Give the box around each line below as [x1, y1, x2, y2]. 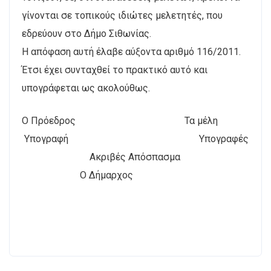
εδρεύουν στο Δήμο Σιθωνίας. [22, 27, 151, 39]
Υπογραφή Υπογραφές [22, 132, 249, 145]
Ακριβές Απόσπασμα [22, 151, 180, 163]
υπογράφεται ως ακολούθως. [22, 82, 150, 94]
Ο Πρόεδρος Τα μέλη [22, 114, 218, 126]
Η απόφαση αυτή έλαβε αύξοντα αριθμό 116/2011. [22, 45, 241, 57]
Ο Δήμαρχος [22, 169, 133, 181]
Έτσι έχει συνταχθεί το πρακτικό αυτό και [22, 64, 207, 76]
